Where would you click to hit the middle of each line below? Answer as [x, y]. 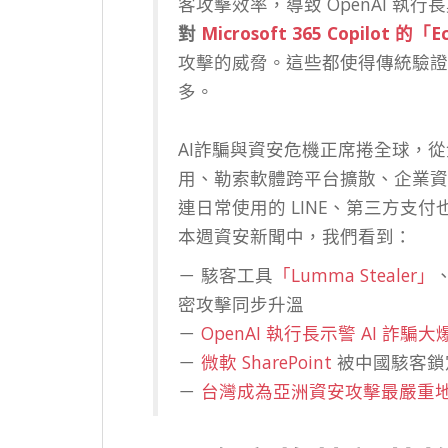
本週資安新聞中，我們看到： [295, 236]
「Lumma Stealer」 [354, 275]
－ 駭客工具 [225, 275]
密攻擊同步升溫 [241, 304]
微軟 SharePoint [266, 362]
